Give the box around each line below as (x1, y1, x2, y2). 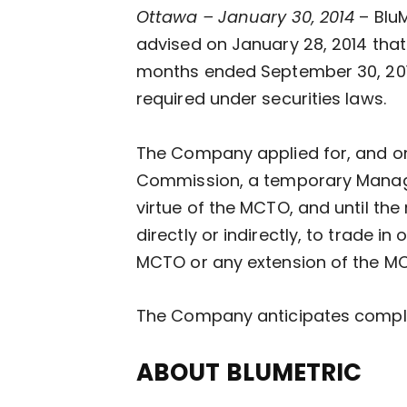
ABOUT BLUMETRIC (136, 356, 362, 390)
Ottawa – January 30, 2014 (136, 5, 355, 28)
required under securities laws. (136, 87, 386, 110)
